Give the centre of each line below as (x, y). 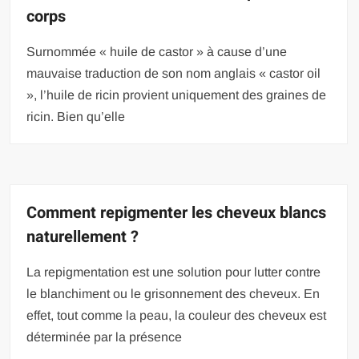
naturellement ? (83, 237)
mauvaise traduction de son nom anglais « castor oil (174, 74)
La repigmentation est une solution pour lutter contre (174, 272)
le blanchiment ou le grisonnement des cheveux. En (173, 294)
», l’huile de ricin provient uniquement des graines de (177, 95)
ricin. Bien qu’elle (76, 117)
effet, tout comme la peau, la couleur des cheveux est (177, 316)
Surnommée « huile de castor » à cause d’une (157, 52)
